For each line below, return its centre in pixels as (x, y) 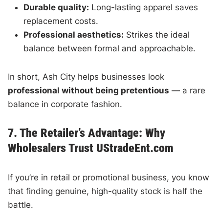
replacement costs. (61, 21)
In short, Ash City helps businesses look (86, 77)
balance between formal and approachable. (110, 48)
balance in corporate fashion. (65, 104)
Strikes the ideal (157, 34)
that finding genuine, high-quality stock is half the (105, 191)
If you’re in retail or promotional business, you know (109, 177)
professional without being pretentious (89, 90)
